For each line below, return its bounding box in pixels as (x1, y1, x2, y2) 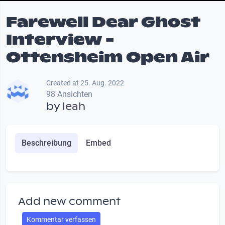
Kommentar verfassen (27, 215, 96, 223)
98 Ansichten (46, 89, 92, 99)
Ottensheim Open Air (6, 47, 209, 66)
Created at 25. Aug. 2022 (46, 78, 124, 87)
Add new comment (18, 194, 121, 208)
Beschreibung (21, 138, 71, 148)
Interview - (6, 30, 114, 49)
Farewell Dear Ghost (6, 12, 200, 31)
